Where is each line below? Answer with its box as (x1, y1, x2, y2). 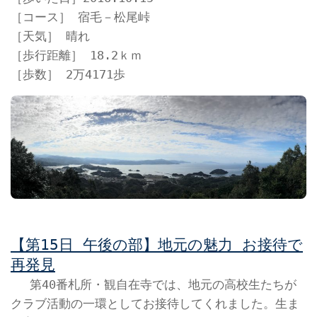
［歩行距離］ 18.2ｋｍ (11, 47, 142, 62)
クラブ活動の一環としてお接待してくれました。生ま (11, 296, 299, 311)
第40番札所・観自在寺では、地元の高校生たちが (11, 277, 296, 292)
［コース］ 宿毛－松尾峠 (11, 9, 150, 24)
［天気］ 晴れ (11, 28, 90, 43)
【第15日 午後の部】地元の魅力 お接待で (11, 236, 303, 254)
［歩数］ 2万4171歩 (11, 67, 125, 81)
